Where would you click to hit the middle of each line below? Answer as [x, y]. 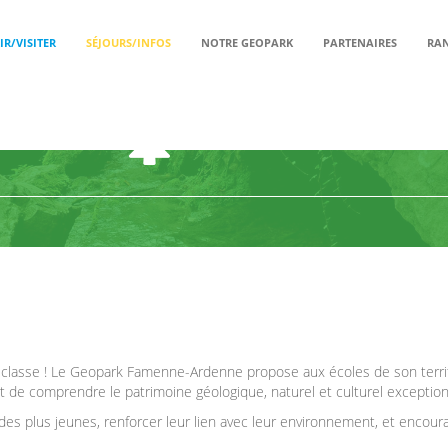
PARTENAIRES [360, 42]
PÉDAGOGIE [247, 139]
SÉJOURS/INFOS [128, 42]
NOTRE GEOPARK [247, 42]
